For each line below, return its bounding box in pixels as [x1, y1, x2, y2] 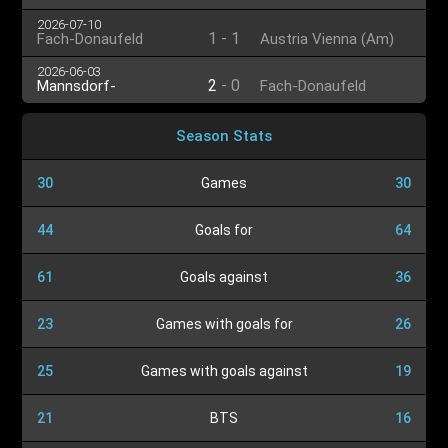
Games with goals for [155, 316, 293, 332]
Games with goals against [140, 363, 308, 379]
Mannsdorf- [37, 76, 117, 95]
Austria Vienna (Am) [260, 29, 394, 48]
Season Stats [176, 127, 272, 145]
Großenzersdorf [37, 91, 145, 110]
